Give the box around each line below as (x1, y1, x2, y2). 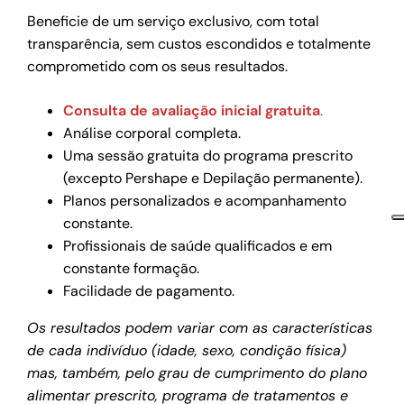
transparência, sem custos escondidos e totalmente (27, 33, 372, 53)
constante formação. (63, 258, 200, 278)
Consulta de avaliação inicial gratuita (63, 100, 321, 120)
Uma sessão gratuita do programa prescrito (63, 145, 353, 165)
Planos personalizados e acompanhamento (63, 190, 347, 210)
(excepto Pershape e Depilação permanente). (63, 168, 363, 188)
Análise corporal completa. (63, 123, 242, 142)
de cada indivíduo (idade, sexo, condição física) (27, 340, 347, 360)
